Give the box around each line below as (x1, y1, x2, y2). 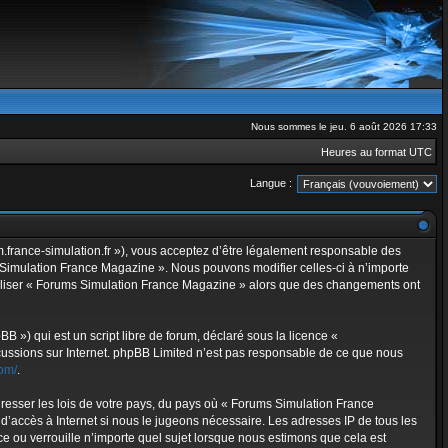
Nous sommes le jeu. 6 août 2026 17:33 (251, 121, 437, 132)
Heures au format (321, 146, 409, 158)
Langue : (250, 176, 292, 189)
